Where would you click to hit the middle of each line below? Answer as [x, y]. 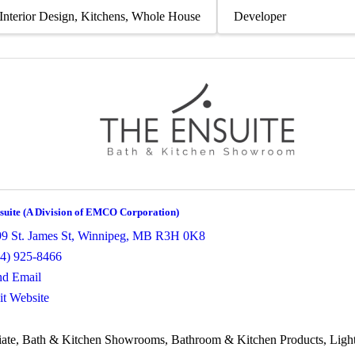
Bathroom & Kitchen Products [247, 339]
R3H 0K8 [180, 235]
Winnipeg [102, 235]
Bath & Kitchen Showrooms [94, 339]
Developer [260, 16]
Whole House [166, 16]
